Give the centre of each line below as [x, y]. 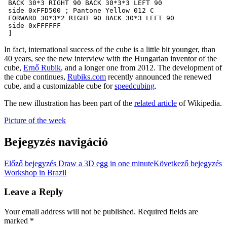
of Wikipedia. [199, 103]
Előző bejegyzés [30, 163]
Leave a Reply [34, 192]
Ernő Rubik [42, 67]
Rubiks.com [87, 77]
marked [17, 220]
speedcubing [135, 86]
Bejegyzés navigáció [56, 142]
